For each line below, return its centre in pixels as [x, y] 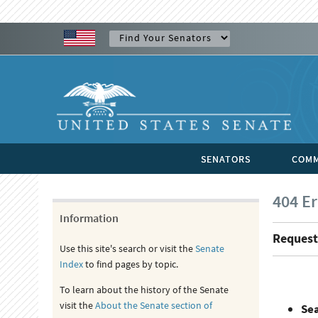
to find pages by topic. [130, 264]
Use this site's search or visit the [127, 248]
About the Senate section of [153, 305]
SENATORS [225, 159]
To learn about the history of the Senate [144, 290]
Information [89, 218]
